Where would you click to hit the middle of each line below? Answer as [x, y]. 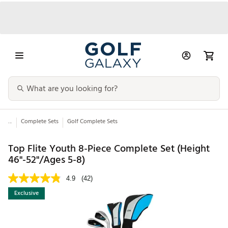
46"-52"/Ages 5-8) [47, 160]
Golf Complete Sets [92, 122]
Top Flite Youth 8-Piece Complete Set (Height [109, 148]
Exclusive [26, 193]
